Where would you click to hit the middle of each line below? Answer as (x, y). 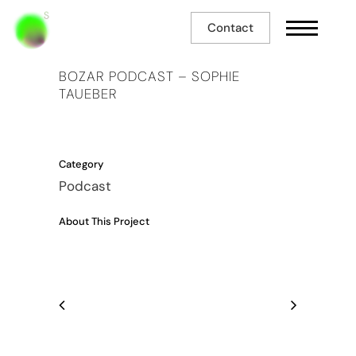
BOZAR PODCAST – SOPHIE (149, 76)
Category (81, 164)
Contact (230, 28)
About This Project (104, 221)
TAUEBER (88, 94)
